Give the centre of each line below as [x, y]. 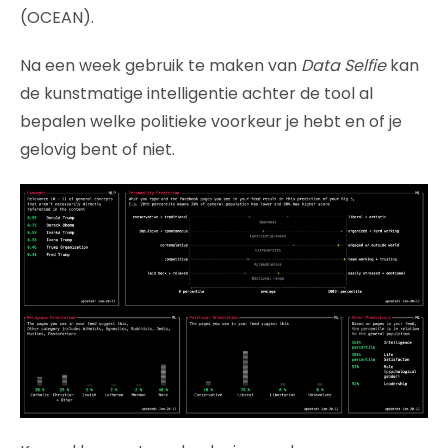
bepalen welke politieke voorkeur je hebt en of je [211, 122]
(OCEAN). [57, 18]
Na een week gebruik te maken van [160, 66]
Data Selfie [343, 66]
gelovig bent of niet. [97, 150]
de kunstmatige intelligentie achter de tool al [196, 94]
